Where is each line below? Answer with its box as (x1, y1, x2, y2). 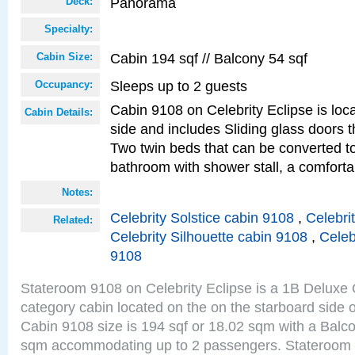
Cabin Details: (25, 106, 93, 118)
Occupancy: (35, 78, 93, 90)
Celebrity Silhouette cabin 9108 (110, 228, 307, 245)
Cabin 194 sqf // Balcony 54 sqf (110, 50, 307, 67)
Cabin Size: (36, 51, 93, 63)
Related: (53, 214, 93, 226)
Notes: (62, 186, 93, 198)
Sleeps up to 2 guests (110, 78, 247, 94)
